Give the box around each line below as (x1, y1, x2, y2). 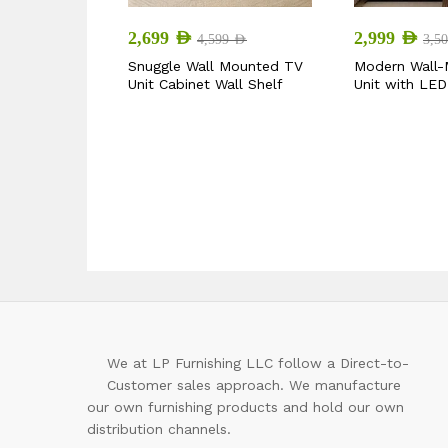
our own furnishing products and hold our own (87, 399, 404, 416)
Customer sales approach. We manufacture (107, 377, 401, 394)
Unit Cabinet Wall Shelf (128, 75, 283, 92)
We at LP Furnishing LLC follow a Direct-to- (107, 355, 409, 372)
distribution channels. (87, 421, 231, 438)
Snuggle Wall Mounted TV (128, 57, 303, 74)
